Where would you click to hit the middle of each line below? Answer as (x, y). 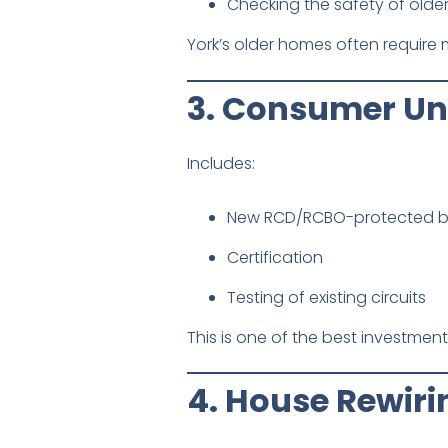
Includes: (221, 163)
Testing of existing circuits (326, 298)
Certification (275, 258)
